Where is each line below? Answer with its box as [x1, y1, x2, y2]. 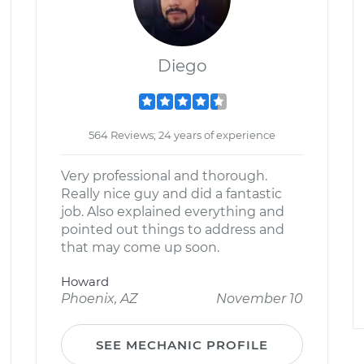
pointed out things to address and [61, 222, 284, 237]
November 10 [216, 291, 303, 306]
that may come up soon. [61, 240, 219, 255]
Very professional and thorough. [61, 168, 267, 184]
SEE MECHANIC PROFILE [96, 337, 268, 353]
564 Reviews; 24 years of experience [89, 128, 275, 141]
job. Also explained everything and [61, 204, 284, 219]
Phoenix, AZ [61, 291, 137, 306]
